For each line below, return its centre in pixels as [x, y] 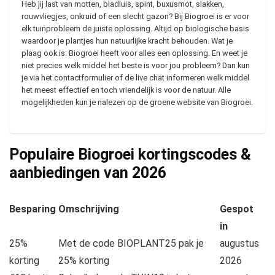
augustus [239, 243]
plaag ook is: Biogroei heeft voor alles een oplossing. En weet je [134, 53]
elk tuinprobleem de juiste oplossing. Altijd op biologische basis [135, 29]
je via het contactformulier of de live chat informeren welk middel [135, 78]
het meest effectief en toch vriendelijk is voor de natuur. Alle [126, 90]
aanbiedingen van [71, 173]
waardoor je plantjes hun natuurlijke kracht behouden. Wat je [127, 41]
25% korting [84, 261]
